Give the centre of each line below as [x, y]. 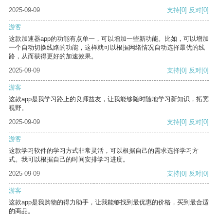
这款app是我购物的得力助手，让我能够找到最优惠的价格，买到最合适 [109, 202]
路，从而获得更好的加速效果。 [53, 56]
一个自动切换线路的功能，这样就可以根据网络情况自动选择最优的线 [107, 48]
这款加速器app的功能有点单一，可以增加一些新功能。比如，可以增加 [109, 39]
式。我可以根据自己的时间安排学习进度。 [69, 160]
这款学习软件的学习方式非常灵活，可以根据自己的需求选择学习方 [104, 151]
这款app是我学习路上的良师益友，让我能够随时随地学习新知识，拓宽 [109, 99]
